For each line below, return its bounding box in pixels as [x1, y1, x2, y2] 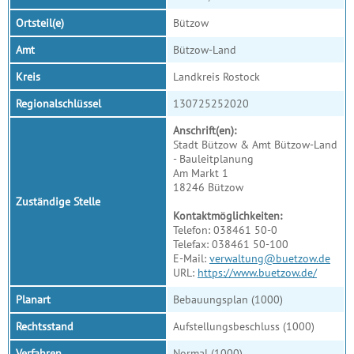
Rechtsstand [16, 319, 73, 333]
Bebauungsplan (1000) [173, 292, 283, 307]
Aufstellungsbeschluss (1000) [173, 319, 314, 333]
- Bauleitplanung [173, 152, 254, 166]
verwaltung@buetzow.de [209, 251, 330, 265]
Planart [16, 292, 51, 307]
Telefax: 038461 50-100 [173, 237, 288, 251]
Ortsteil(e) [16, 16, 64, 30]
